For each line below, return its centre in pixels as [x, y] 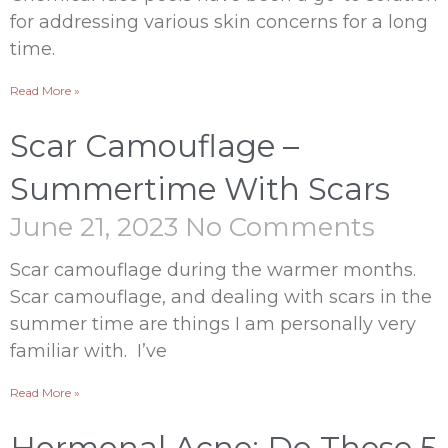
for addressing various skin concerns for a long [219, 22]
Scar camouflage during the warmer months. [213, 270]
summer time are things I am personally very [213, 324]
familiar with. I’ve [88, 351]
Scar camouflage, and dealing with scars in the [221, 297]
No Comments [280, 227]
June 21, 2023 [97, 227]
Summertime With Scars [200, 189]
